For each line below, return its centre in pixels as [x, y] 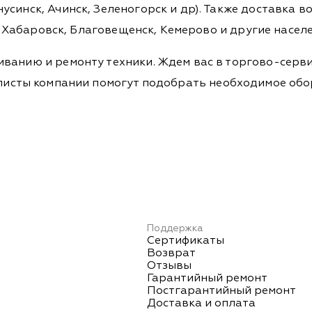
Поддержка [175, 228]
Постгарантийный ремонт [222, 291]
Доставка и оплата [202, 303]
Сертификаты [186, 241]
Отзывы [170, 266]
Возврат [172, 253]
